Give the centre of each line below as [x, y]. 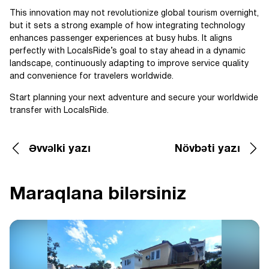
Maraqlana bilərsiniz [98, 195]
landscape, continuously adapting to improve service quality [129, 64]
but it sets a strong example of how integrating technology [127, 26]
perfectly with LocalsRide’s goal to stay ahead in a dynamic [128, 51]
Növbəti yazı [207, 149]
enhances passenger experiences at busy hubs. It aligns [121, 38]
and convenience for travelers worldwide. [92, 76]
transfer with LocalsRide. [59, 110]
